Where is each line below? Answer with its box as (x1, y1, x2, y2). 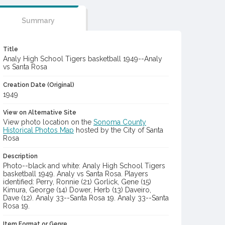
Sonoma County (93, 118, 146, 126)
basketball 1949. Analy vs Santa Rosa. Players (3, 170, 148, 178)
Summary (21, 17, 55, 25)
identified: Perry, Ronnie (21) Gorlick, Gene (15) (3, 178, 151, 186)
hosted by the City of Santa (74, 126, 163, 134)
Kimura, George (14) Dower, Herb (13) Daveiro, (3, 186, 151, 194)
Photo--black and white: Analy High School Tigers (3, 162, 165, 170)
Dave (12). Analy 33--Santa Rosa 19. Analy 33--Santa (3, 194, 169, 202)
